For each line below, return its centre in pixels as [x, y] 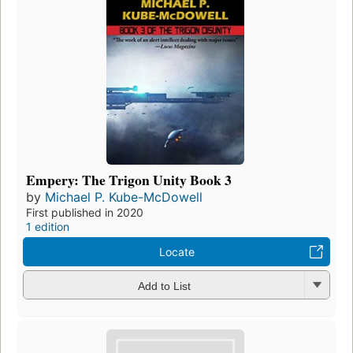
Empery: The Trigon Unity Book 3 [129, 180]
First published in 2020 [85, 213]
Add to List [164, 286]
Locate [176, 252]
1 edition [48, 227]
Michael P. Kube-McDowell [124, 197]
